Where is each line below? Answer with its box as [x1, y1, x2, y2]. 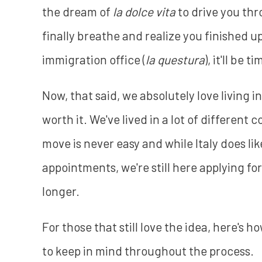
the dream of [42, 4, 113, 19]
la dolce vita [113, 4, 175, 19]
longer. [42, 184, 80, 198]
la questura [146, 52, 205, 67]
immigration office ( [42, 52, 146, 67]
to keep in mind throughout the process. [42, 243, 254, 258]
